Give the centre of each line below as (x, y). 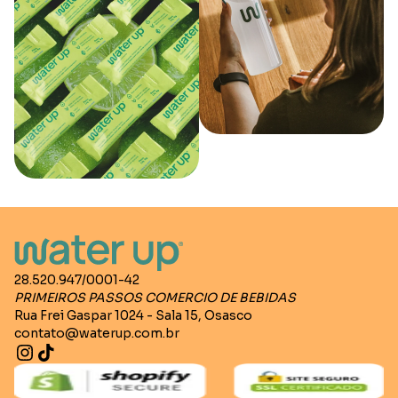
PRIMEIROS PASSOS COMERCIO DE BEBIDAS (155, 298)
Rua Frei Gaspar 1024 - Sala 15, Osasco (133, 316)
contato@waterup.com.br (97, 334)
